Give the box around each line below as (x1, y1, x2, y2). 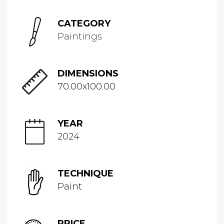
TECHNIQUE (57, 168, 113, 179)
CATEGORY (57, 18, 110, 29)
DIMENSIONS (57, 68, 118, 79)
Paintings (57, 31, 102, 42)
